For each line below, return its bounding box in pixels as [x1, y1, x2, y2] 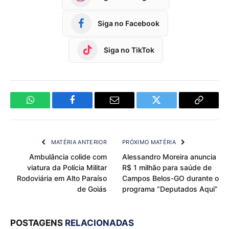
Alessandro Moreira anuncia [122, 152, 216, 161]
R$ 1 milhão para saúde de [122, 163, 212, 172]
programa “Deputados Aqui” [122, 184, 218, 193]
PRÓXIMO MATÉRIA [122, 138, 178, 146]
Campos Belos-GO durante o [122, 173, 219, 182]
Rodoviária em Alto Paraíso [17, 173, 107, 182]
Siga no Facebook [98, 19, 159, 28]
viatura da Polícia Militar [27, 163, 107, 172]
